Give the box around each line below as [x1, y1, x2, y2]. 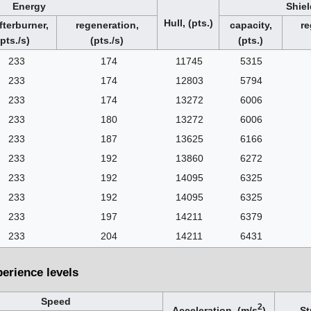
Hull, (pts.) [163, 17, 213, 29]
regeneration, [75, 19, 139, 31]
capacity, [229, 19, 272, 31]
